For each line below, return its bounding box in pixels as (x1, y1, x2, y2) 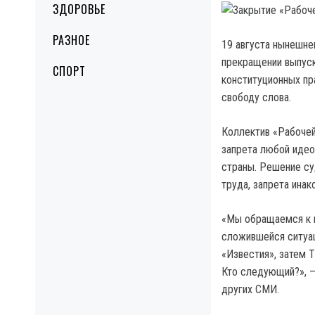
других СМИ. (221, 283, 279, 296)
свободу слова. (221, 91, 291, 104)
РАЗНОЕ (53, 32, 90, 49)
